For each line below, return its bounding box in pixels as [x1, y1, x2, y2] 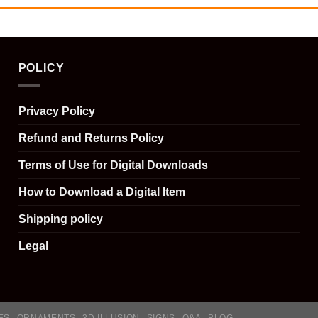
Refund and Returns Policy [18, 131, 164, 144]
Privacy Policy [18, 104, 95, 117]
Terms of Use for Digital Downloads [18, 158, 208, 171]
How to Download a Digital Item [18, 185, 185, 198]
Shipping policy [18, 212, 103, 225]
